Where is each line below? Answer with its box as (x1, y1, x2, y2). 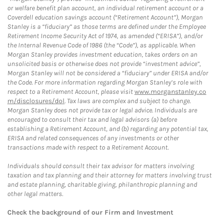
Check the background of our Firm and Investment (7, 208, 174, 217)
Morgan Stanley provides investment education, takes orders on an (7, 50, 197, 59)
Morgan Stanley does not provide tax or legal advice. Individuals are (7, 106, 197, 114)
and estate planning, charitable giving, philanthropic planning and (7, 180, 197, 189)
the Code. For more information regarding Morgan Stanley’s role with (7, 78, 202, 87)
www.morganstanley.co (134, 88, 206, 96)
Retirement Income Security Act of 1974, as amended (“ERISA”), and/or (7, 32, 203, 40)
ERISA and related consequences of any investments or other (7, 134, 179, 142)
